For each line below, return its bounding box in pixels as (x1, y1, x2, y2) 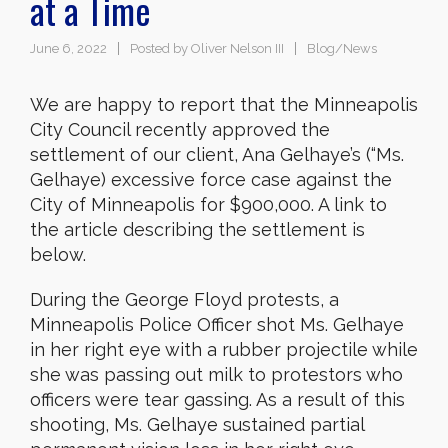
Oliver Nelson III (191, 40, 284, 56)
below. (30, 243, 86, 265)
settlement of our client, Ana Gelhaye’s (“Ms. (30, 143, 404, 165)
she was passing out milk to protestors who (30, 363, 403, 385)
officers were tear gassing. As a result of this (30, 388, 405, 410)
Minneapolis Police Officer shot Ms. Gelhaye (30, 313, 404, 335)
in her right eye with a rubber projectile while (30, 338, 418, 360)
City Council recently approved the (30, 118, 330, 140)
